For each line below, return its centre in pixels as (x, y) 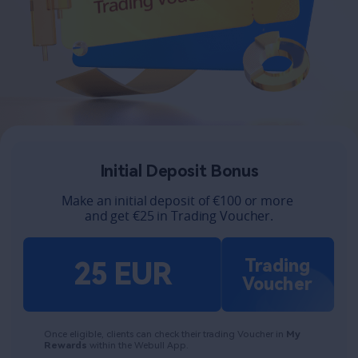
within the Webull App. (141, 346)
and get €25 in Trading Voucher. (179, 217)
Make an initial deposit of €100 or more (177, 201)
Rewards (67, 346)
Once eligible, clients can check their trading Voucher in (165, 334)
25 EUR (123, 274)
